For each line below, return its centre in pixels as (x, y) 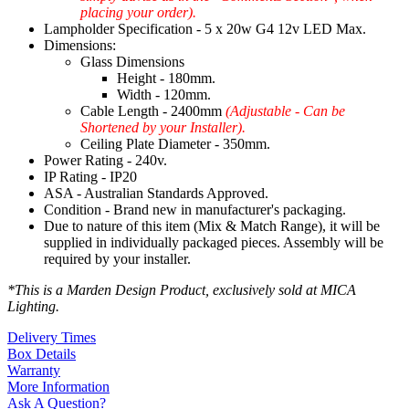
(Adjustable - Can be (285, 111)
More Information (58, 387)
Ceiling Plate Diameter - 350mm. (175, 144)
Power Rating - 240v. (105, 161)
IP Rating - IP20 (90, 177)
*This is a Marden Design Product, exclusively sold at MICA (182, 290)
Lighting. (33, 307)
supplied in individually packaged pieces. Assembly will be (214, 243)
